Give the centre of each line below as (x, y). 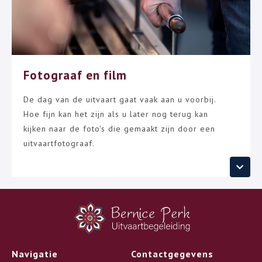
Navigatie (35, 254)
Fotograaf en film (75, 75)
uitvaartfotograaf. (59, 143)
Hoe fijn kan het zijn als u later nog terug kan (116, 114)
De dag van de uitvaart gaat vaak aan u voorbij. (120, 99)
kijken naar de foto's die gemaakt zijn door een (119, 129)
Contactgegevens (172, 254)
